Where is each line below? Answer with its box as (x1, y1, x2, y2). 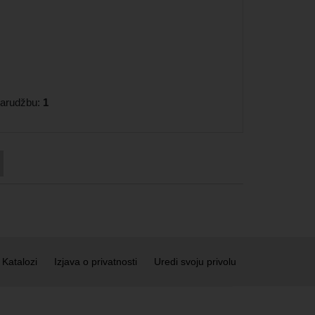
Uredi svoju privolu (154, 255, 236, 267)
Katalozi (2, 255, 37, 267)
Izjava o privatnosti (54, 255, 137, 267)
